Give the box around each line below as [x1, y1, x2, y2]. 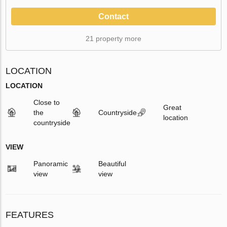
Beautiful [98, 159, 126, 168]
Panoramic [33, 159, 68, 168]
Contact [98, 12, 129, 21]
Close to [33, 98, 60, 106]
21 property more [86, 34, 141, 43]
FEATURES [6, 209, 54, 220]
